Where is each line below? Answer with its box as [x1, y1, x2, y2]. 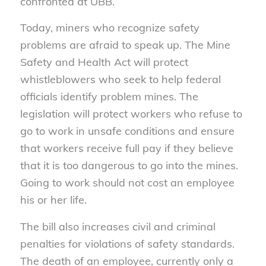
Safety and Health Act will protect [20, 55, 188, 69]
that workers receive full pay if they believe [20, 141, 233, 156]
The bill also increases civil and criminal [20, 219, 216, 233]
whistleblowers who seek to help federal [20, 72, 221, 87]
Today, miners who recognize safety [20, 21, 199, 35]
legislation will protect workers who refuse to [20, 107, 242, 121]
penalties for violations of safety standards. [20, 236, 235, 251]
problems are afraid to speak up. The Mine [20, 38, 230, 52]
